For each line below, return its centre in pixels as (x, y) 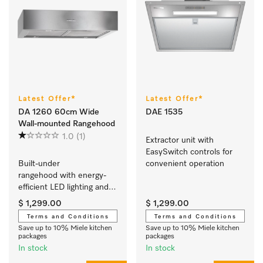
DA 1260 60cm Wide (59, 112)
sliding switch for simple (62, 199)
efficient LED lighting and (63, 188)
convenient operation (186, 164)
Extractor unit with (180, 141)
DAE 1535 (164, 112)
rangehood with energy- (62, 176)
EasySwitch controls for (189, 152)
